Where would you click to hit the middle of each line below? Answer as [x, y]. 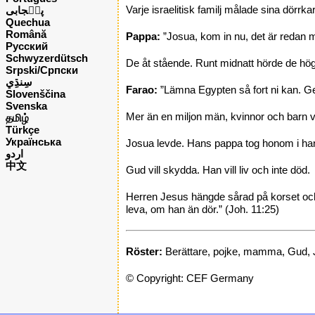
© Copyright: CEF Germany [190, 278]
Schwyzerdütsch [47, 58]
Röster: [144, 251]
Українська [33, 141]
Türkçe [22, 129]
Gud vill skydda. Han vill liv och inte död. [218, 170]
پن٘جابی [25, 10]
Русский [27, 46]
